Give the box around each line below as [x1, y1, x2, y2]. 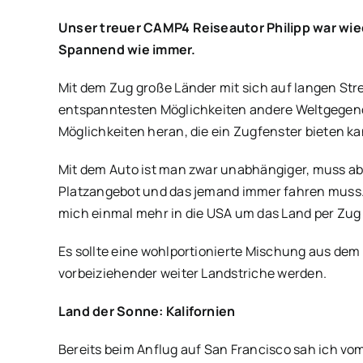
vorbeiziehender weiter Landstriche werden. [58, 264, 327, 282]
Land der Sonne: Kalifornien [58, 302, 236, 320]
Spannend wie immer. [58, 41, 196, 58]
